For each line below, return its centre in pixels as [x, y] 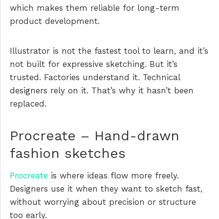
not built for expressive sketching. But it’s [94, 64]
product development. [55, 21]
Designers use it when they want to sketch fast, [106, 188]
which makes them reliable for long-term [95, 8]
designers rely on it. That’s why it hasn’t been [102, 90]
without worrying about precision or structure [103, 202]
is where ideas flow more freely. [113, 175]
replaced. [28, 103]
